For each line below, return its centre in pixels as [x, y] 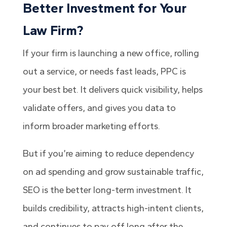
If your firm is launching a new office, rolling [111, 53]
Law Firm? [53, 31]
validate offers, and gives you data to [99, 108]
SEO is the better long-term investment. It [107, 190]
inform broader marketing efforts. [91, 126]
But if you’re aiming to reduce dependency [108, 154]
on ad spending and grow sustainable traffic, [113, 172]
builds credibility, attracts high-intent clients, [113, 209]
